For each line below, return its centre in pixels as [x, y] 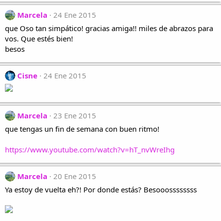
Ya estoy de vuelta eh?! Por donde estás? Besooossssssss [101, 189]
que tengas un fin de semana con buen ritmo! [82, 129]
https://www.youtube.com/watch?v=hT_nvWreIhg [90, 149]
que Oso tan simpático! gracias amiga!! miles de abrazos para [109, 28]
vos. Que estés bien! [39, 38]
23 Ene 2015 [75, 115]
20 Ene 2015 [75, 176]
